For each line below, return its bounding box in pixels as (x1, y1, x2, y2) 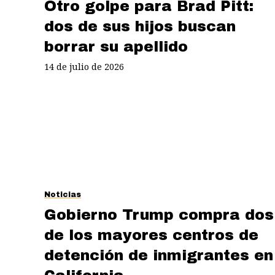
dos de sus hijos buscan (44, 18, 236, 34)
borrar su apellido (44, 38, 188, 55)
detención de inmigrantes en (44, 247, 273, 263)
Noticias (44, 190, 81, 199)
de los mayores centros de (44, 227, 258, 243)
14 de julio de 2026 (44, 60, 124, 72)
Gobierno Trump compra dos (44, 206, 274, 223)
